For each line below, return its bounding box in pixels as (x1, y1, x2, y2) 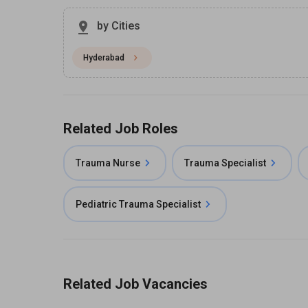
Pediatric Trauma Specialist (76, 199, 201, 210)
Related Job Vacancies (63, 276, 208, 292)
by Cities (97, 19, 140, 32)
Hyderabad (83, 53, 124, 63)
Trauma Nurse (76, 157, 140, 168)
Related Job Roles (63, 120, 178, 137)
